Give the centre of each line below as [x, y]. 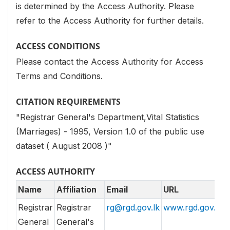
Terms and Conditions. [59, 76]
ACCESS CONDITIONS [58, 46]
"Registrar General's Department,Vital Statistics [108, 117]
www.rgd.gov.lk [193, 207]
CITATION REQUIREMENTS [68, 102]
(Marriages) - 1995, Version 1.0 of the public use [110, 132]
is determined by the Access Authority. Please [105, 6]
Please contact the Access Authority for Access [110, 62]
